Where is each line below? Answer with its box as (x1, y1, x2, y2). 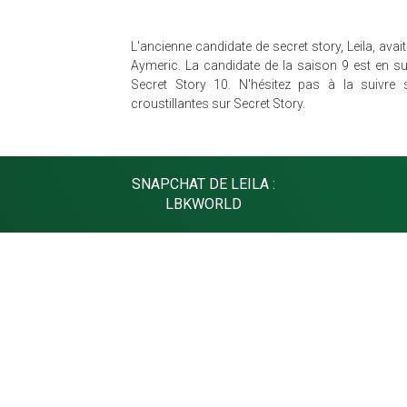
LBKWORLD (165, 195, 242, 213)
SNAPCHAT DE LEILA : (132, 175, 275, 193)
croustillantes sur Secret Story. (131, 96, 305, 111)
